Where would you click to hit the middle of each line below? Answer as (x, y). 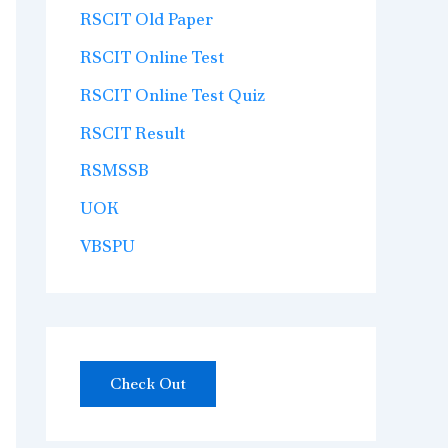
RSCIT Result (132, 132)
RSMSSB (114, 170)
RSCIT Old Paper (146, 19)
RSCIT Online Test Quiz (172, 94)
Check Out (148, 383)
